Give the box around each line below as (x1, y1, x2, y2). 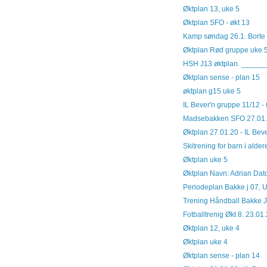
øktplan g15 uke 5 (182, 86, 241, 95)
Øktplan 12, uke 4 (182, 223, 240, 232)
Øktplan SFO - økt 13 (182, 18, 250, 27)
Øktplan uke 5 (182, 155, 228, 164)
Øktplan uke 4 (182, 237, 228, 246)
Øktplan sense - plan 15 (182, 73, 260, 82)
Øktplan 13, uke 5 (182, 4, 240, 13)
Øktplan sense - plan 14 (182, 251, 260, 260)
